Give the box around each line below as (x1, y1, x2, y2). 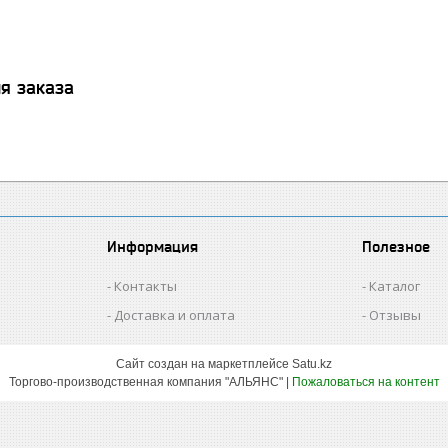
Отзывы (369, 306, 422, 324)
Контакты (114, 277, 178, 295)
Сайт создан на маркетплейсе (116, 357, 292, 371)
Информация (107, 238, 199, 255)
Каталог (369, 277, 421, 295)
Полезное (362, 238, 431, 255)
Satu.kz (292, 357, 332, 371)
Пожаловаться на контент (291, 375, 440, 389)
